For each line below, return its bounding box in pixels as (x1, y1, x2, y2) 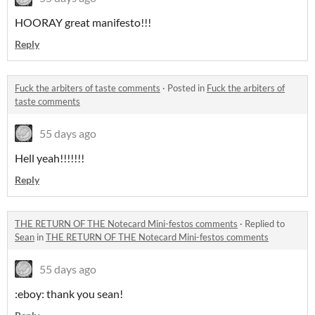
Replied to (245, 218, 285, 230)
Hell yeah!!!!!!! (15, 151, 84, 165)
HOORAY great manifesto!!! (15, 15, 151, 30)
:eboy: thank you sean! (15, 287, 123, 301)
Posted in (167, 82, 207, 94)
